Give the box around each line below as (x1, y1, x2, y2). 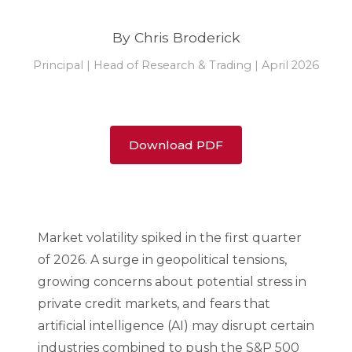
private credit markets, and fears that (38, 296, 270, 311)
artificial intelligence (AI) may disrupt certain (38, 318, 314, 333)
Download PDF (129, 137, 223, 152)
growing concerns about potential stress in (38, 274, 306, 289)
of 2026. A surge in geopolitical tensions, (38, 252, 287, 267)
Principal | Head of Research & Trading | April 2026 (33, 58, 319, 72)
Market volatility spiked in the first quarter (38, 230, 302, 245)
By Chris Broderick (112, 29, 240, 46)
